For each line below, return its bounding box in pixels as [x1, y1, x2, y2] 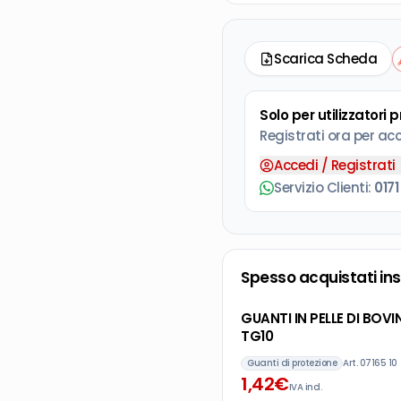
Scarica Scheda [274, 49, 377, 68]
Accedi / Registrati [274, 156, 396, 175]
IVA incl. [288, 380, 321, 394]
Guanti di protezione [247, 355, 337, 370]
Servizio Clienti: [274, 178, 374, 197]
